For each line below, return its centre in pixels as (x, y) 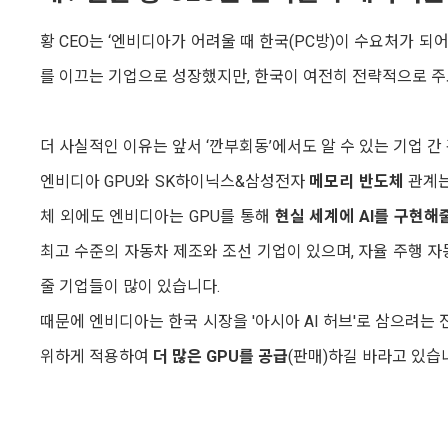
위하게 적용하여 (96, 356)
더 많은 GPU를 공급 (220, 356)
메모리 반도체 (356, 181)
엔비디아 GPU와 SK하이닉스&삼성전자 (175, 181)
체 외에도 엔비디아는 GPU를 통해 (157, 216)
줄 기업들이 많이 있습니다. (130, 286)
